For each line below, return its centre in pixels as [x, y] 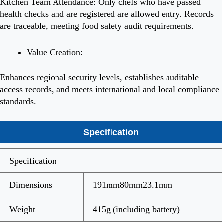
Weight [22, 209]
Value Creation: [55, 52]
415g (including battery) [136, 209]
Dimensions [31, 185]
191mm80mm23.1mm [133, 185]
